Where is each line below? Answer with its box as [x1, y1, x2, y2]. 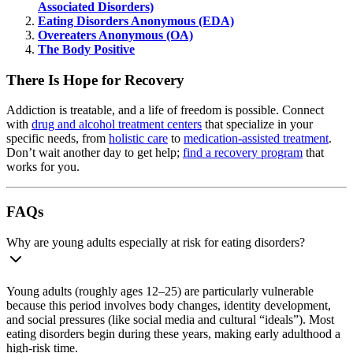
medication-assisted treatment [184, 132, 329, 146]
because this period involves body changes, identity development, [6, 298, 331, 312]
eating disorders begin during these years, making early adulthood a [6, 326, 340, 340]
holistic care [109, 132, 168, 146]
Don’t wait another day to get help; [6, 146, 183, 160]
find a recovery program [183, 146, 303, 160]
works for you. [6, 160, 80, 174]
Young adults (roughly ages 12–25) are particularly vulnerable [6, 284, 314, 298]
